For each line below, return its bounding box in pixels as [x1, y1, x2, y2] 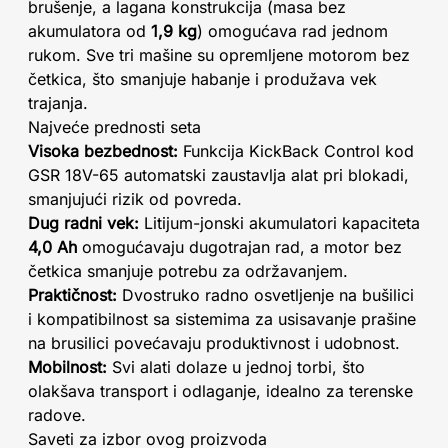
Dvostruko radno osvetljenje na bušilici [117, 285, 414, 305]
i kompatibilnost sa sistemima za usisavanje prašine [28, 309, 416, 329]
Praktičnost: [28, 285, 117, 305]
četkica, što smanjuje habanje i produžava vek [28, 69, 377, 89]
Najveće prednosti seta [28, 117, 201, 137]
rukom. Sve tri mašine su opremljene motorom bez [28, 45, 410, 65]
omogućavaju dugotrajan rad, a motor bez [77, 237, 402, 257]
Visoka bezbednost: [28, 141, 178, 161]
